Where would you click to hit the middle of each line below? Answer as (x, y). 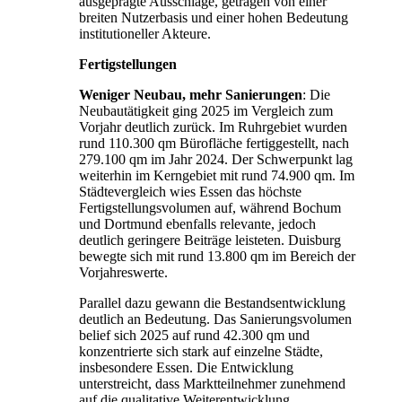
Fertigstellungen (128, 65)
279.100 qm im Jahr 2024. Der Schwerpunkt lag (216, 160)
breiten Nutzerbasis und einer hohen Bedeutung (214, 18)
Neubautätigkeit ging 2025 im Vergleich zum (206, 111)
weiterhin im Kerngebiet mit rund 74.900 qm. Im (217, 176)
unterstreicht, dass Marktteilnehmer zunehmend (212, 384)
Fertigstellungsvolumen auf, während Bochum (210, 208)
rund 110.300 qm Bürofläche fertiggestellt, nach (214, 144)
